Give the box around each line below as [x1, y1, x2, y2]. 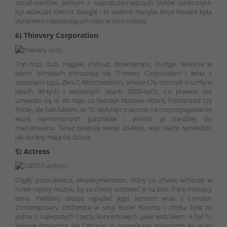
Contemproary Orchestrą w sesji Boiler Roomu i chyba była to [15, 202, 212, 212]
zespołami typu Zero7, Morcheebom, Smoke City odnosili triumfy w [15, 77, 212, 87]
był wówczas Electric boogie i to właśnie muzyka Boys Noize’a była [15, 7, 212, 16]
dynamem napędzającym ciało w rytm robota [15, 16, 146, 25]
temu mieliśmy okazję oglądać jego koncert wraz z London [15, 193, 212, 203]
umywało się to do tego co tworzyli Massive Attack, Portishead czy [15, 95, 212, 105]
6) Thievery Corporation [15, 30, 98, 40]
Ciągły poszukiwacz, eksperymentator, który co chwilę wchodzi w [15, 175, 212, 184]
